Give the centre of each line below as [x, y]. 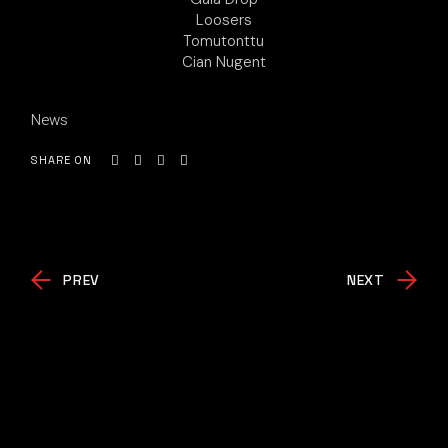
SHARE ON [61, 160]
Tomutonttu [224, 41]
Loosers [223, 20]
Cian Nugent [223, 62]
